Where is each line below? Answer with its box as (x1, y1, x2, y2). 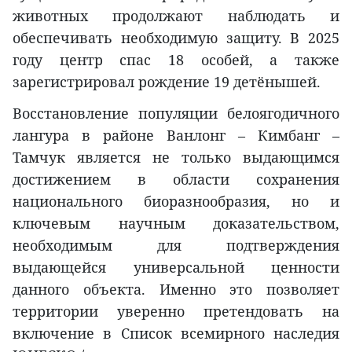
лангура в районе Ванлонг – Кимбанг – (13, 125, 339, 145)
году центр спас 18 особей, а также (13, 49, 339, 69)
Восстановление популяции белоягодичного (13, 103, 339, 123)
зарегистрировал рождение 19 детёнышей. (13, 71, 321, 91)
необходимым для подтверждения (13, 235, 339, 255)
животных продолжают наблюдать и (13, 5, 339, 25)
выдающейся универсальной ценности (13, 257, 339, 277)
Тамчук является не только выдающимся (13, 147, 339, 167)
